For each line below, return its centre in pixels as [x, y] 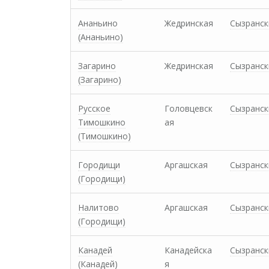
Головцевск [189, 108]
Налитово [98, 207]
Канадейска [188, 250]
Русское [94, 108]
